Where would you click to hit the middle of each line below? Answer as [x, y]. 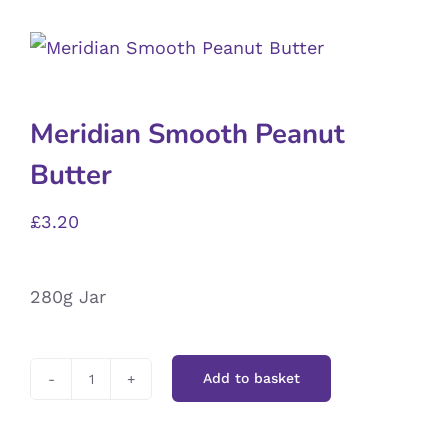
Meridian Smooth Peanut [187, 133]
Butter [71, 174]
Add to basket [251, 378]
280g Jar [68, 296]
